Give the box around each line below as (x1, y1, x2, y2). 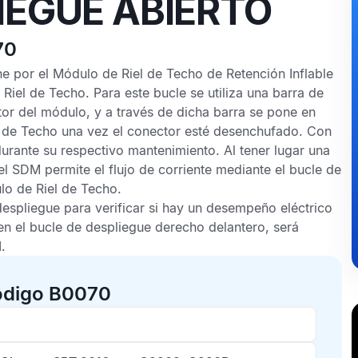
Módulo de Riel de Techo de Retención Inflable (53, 66, 333, 82)
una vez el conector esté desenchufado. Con (58, 123, 332, 139)
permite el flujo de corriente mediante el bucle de (41, 161, 341, 177)
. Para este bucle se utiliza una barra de (86, 85, 324, 101)
